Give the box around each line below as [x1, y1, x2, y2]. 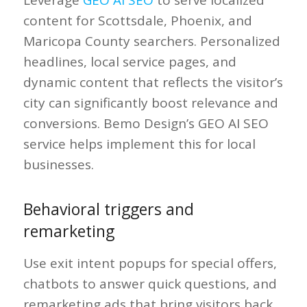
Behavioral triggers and [23, 198, 194, 221]
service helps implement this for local [23, 134, 256, 153]
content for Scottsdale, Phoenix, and [23, 11, 252, 29]
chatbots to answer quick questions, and [23, 275, 277, 293]
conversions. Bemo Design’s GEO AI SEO [23, 114, 269, 132]
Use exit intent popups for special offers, [23, 254, 277, 273]
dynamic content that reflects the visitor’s [23, 73, 283, 91]
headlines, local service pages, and [23, 52, 236, 71]
